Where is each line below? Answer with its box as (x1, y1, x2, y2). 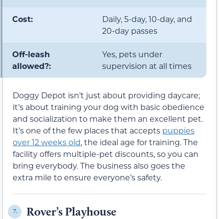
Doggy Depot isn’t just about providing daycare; (13, 89, 200, 100)
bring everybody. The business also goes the (13, 160, 185, 171)
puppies (162, 125, 195, 135)
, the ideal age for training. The (81, 136, 198, 147)
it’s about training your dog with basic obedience (13, 101, 204, 112)
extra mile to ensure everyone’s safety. (13, 172, 162, 182)
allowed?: (12, 60, 51, 71)
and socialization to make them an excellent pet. (13, 113, 203, 124)
